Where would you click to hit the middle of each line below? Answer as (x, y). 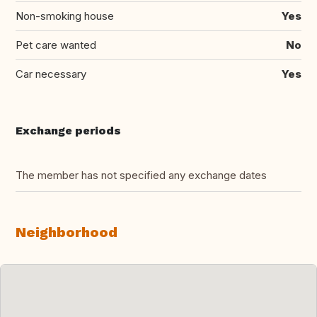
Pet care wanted (56, 45)
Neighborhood (67, 232)
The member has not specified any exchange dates (141, 175)
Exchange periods (68, 130)
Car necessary (51, 74)
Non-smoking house (65, 16)
